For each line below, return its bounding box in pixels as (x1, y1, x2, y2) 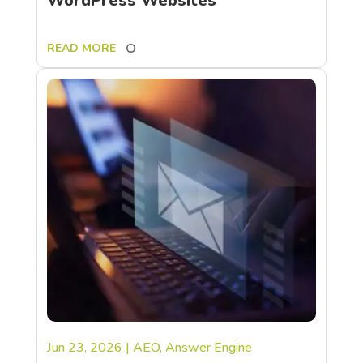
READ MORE (46, 40, 116, 56)
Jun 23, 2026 (46, 338, 122, 357)
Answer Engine (164, 338, 252, 357)
